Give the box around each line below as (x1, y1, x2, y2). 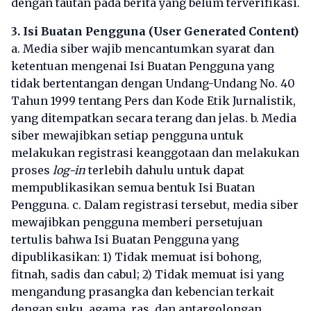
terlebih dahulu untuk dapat (85, 163, 244, 177)
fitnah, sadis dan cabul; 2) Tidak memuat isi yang (11, 267, 284, 281)
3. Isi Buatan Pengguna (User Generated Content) (11, 24, 299, 38)
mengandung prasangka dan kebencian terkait (11, 285, 274, 299)
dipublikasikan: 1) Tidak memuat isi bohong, (11, 250, 262, 264)
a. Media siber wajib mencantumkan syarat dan (11, 42, 274, 56)
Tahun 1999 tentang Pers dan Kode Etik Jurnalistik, (11, 94, 296, 108)
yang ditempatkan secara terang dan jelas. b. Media (11, 111, 296, 125)
